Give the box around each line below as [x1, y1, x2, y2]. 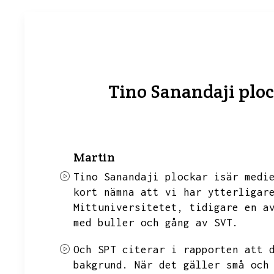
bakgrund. [73, 259, 128, 271]
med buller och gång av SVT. [73, 217, 239, 229]
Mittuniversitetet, [73, 201, 183, 213]
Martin [73, 149, 115, 165]
